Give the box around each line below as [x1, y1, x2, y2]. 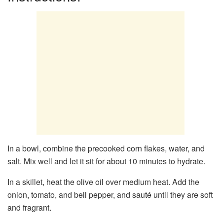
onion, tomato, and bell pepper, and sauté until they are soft [7, 189, 213, 201]
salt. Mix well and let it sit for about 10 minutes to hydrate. [7, 155, 205, 167]
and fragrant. [7, 202, 51, 214]
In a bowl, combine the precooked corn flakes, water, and [7, 143, 205, 154]
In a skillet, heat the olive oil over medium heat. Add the [7, 176, 199, 188]
